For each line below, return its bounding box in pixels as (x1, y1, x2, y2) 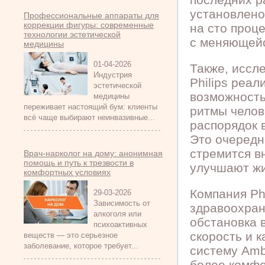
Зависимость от (93, 199, 150, 208)
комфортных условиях (24, 167, 111, 177)
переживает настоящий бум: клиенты (24, 102, 157, 111)
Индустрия (93, 70, 132, 79)
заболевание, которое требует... (24, 241, 138, 250)
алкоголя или (93, 209, 141, 218)
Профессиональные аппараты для (24, 11, 159, 20)
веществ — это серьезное (24, 231, 118, 240)
